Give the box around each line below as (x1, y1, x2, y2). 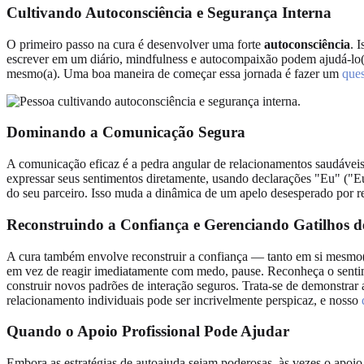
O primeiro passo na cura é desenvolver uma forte (6, 37, 264, 51)
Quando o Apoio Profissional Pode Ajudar (6, 323, 289, 340)
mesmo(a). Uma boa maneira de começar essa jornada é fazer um (6, 66, 342, 80)
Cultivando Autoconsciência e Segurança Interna (6, 3, 331, 21)
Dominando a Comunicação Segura (6, 123, 245, 141)
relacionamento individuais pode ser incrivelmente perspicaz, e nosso (6, 292, 362, 307)
